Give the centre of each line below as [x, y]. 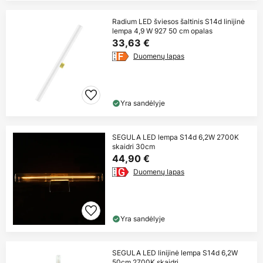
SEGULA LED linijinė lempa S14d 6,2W [175, 253]
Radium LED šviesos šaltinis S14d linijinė [178, 22]
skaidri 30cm [134, 147]
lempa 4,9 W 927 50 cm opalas [162, 31]
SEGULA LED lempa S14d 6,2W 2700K [176, 137]
